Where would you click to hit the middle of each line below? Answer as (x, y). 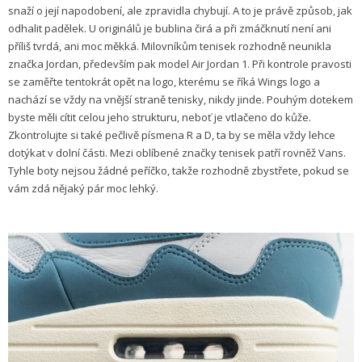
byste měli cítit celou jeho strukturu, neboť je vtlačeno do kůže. (160, 118)
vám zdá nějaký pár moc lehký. (83, 189)
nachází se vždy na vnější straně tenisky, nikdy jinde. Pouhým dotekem (181, 100)
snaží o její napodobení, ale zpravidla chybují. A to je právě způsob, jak (180, 11)
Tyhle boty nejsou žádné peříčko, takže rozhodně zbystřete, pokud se (179, 171)
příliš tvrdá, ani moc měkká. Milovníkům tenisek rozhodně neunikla (170, 46)
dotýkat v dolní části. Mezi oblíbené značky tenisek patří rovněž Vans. (177, 153)
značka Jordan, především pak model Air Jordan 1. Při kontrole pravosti (180, 64)
